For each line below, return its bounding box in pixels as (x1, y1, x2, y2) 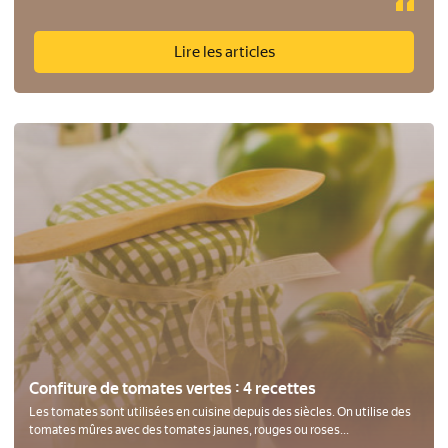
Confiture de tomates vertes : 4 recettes (29, 379, 316, 398)
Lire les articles (173, 43, 275, 61)
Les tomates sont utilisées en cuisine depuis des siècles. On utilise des (29, 405, 411, 419)
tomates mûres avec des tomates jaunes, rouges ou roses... (29, 423, 349, 437)
